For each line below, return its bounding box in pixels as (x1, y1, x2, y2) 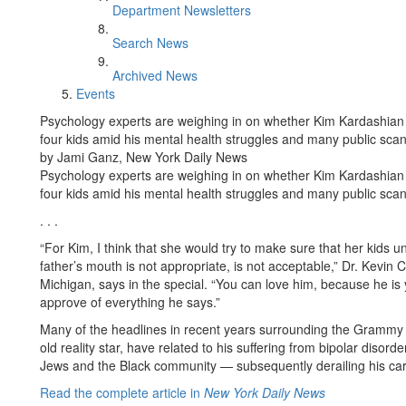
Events (76, 84, 115, 102)
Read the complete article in (40, 383, 204, 401)
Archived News (112, 66, 198, 84)
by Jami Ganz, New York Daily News (40, 148, 247, 166)
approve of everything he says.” (40, 293, 220, 311)
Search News (112, 34, 188, 52)
